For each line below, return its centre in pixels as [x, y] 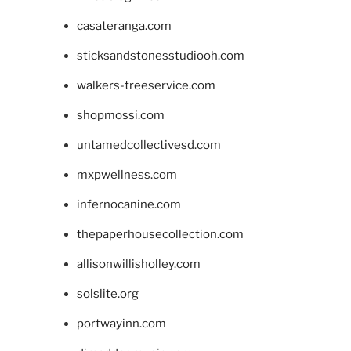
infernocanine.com [128, 205]
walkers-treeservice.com [146, 86]
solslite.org [107, 294]
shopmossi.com [120, 116]
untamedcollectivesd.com [148, 145]
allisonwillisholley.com [138, 264]
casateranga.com [124, 26]
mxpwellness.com [127, 175]
